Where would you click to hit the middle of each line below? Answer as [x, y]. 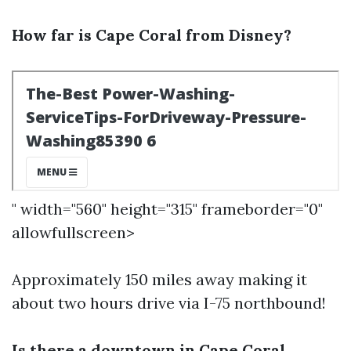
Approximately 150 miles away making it [159, 279]
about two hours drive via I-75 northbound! [169, 303]
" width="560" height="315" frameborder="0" [167, 209]
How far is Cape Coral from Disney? [152, 35]
